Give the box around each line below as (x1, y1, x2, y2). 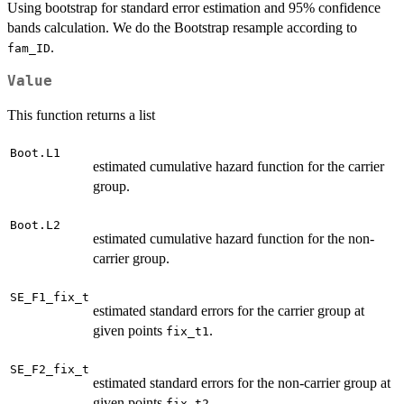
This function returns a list (7, 106, 155, 123)
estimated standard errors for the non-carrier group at (93, 374, 390, 390)
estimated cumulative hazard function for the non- (93, 230, 374, 246)
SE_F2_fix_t (10, 362, 89, 376)
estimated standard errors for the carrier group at (93, 302, 364, 318)
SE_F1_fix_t (10, 289, 89, 304)
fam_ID (7, 41, 50, 55)
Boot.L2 (10, 217, 60, 232)
